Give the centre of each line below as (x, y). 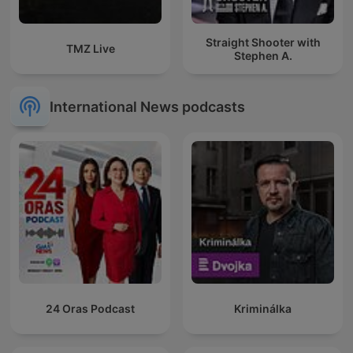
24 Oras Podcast (90, 309)
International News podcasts (147, 106)
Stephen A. (263, 55)
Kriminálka (263, 309)
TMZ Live (90, 49)
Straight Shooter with (263, 42)
